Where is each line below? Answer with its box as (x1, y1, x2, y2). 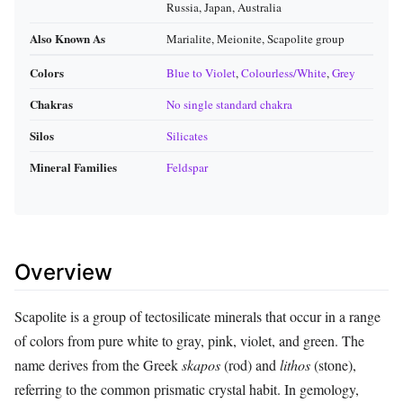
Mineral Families (30, 158, 117, 176)
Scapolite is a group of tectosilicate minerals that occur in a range (14, 306, 381, 326)
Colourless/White (241, 65, 327, 82)
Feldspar (166, 159, 208, 176)
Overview (14, 258, 112, 285)
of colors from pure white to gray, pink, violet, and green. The (14, 330, 364, 350)
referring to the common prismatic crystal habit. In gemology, (14, 379, 359, 399)
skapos (182, 354, 220, 374)
